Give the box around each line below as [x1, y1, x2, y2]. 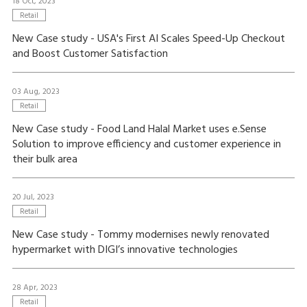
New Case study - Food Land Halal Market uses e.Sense [12, 121, 267, 138]
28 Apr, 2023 [12, 281, 58, 295]
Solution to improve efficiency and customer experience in [12, 136, 281, 153]
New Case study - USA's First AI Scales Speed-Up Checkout [12, 30, 285, 48]
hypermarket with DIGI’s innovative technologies [12, 241, 238, 259]
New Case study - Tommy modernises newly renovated [12, 226, 269, 244]
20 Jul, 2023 [12, 191, 54, 204]
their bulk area [12, 151, 77, 169]
